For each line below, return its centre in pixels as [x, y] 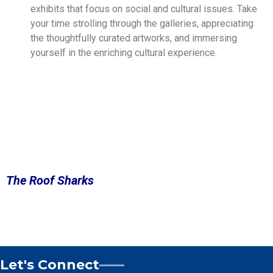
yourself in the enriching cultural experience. [124, 52]
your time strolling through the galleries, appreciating [142, 23]
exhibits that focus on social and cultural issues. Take [144, 9]
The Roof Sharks [50, 181]
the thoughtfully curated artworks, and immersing [134, 38]
